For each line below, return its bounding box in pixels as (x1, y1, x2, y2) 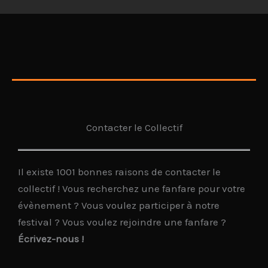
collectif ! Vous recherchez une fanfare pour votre (18, 182, 245, 194)
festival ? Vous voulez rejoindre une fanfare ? (18, 215, 226, 228)
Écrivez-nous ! (18, 232, 84, 245)
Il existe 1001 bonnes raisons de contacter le (18, 165, 221, 178)
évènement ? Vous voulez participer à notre (18, 199, 220, 211)
